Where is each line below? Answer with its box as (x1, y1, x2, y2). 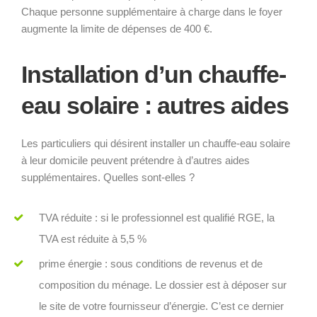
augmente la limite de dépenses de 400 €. (21, 22, 212, 35)
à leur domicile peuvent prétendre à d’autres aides (21, 154, 250, 166)
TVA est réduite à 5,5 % (39, 232, 146, 245)
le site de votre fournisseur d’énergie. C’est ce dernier (39, 299, 284, 312)
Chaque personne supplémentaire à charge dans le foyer (21, 5, 282, 18)
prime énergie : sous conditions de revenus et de (39, 257, 263, 270)
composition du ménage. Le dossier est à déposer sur (39, 278, 287, 291)
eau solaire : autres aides (21, 91, 289, 119)
